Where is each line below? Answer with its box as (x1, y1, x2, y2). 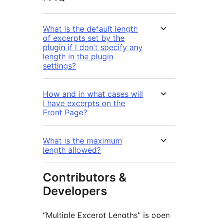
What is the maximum (43, 136, 122, 146)
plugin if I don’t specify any (43, 42, 143, 53)
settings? (43, 61, 76, 71)
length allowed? (43, 145, 101, 155)
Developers (43, 184, 107, 199)
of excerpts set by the (43, 33, 125, 43)
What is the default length (43, 24, 138, 34)
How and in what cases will (43, 89, 143, 99)
